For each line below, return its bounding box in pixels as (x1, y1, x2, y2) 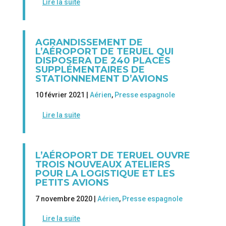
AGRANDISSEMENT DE (35, 37, 143, 48)
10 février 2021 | (35, 91, 90, 99)
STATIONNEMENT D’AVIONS (35, 73, 168, 85)
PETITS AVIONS (35, 177, 109, 188)
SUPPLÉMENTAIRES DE (35, 64, 145, 76)
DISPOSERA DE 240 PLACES (35, 55, 171, 67)
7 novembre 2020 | (35, 194, 97, 203)
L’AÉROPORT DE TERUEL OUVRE (35, 149, 190, 161)
